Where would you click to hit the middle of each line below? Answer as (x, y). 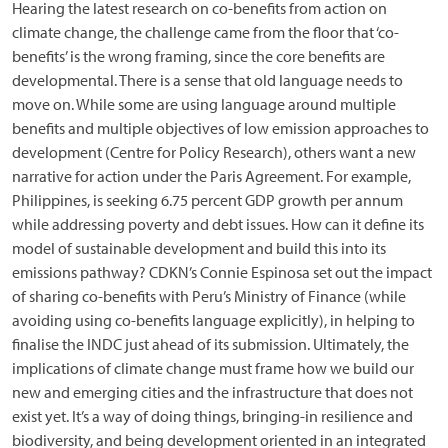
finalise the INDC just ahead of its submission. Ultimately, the (210, 344)
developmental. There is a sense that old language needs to (207, 80)
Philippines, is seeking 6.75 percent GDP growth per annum (207, 200)
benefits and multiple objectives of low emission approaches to (220, 128)
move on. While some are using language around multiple (204, 104)
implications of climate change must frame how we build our (213, 368)
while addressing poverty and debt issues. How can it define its (218, 224)
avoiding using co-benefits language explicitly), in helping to (213, 320)
